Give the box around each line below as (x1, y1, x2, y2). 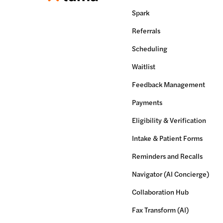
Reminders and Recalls (131, 150, 203, 161)
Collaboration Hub (131, 186, 189, 197)
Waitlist (131, 61, 155, 71)
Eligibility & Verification (131, 114, 206, 125)
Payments (131, 97, 162, 107)
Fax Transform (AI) (131, 204, 189, 215)
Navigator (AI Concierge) (131, 168, 209, 179)
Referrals (131, 25, 160, 35)
